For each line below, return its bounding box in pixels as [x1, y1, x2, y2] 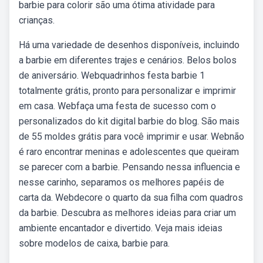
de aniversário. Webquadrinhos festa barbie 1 [19, 70, 205, 81]
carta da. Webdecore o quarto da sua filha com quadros [19, 192, 243, 203]
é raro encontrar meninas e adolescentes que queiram [19, 146, 239, 157]
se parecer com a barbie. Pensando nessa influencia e [19, 161, 240, 173]
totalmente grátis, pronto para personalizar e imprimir [19, 85, 236, 96]
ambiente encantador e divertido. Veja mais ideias [19, 222, 222, 234]
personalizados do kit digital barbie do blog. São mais [19, 116, 240, 127]
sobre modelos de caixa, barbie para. [19, 238, 170, 249]
